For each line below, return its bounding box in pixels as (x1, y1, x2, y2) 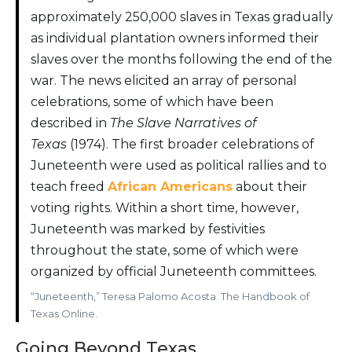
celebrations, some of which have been (31, 94, 273, 110)
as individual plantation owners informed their (31, 31, 319, 46)
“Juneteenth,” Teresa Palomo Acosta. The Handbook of (31, 290, 310, 303)
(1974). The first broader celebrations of (67, 137, 314, 152)
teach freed (31, 179, 108, 195)
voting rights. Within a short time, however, (31, 200, 299, 216)
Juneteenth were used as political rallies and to (31, 158, 327, 174)
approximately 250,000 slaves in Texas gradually (31, 9, 333, 25)
